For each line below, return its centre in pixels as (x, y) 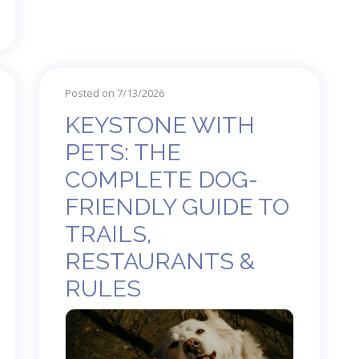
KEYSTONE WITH (160, 125)
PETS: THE (123, 152)
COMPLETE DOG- (161, 179)
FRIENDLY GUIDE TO (177, 206)
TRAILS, (108, 234)
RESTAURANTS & (160, 261)
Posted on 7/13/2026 (115, 93)
